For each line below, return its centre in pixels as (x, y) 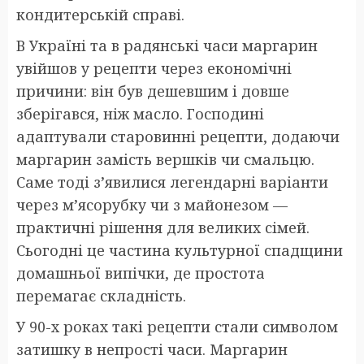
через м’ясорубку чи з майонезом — (152, 204)
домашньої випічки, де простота (141, 273)
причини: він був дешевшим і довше (153, 91)
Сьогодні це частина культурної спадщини (180, 250)
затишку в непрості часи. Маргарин (152, 349)
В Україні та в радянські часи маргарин (167, 45)
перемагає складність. (101, 295)
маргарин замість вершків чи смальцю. (165, 159)
